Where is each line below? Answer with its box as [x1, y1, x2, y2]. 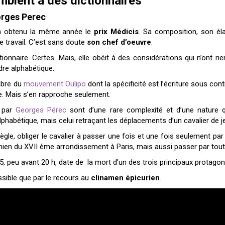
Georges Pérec [12, 105, 67, 115]
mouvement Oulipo [21, 79, 86, 88]
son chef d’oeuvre [87, 37, 151, 47]
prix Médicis [91, 27, 139, 36]
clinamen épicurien [91, 173, 160, 182]
